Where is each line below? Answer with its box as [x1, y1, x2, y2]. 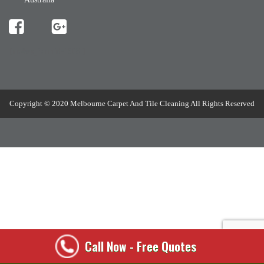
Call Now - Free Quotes [85, 237, 197, 255]
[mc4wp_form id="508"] [9, 44, 85, 57]
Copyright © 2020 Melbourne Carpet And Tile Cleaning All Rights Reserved [9, 99, 255, 108]
